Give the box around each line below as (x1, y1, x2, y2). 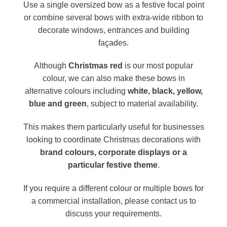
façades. (98, 38, 129, 47)
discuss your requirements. (65, 209, 162, 218)
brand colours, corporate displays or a (40, 148, 187, 157)
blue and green (29, 99, 87, 108)
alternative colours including (24, 87, 128, 96)
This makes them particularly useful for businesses (23, 123, 204, 132)
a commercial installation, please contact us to (31, 197, 196, 206)
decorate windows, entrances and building (37, 25, 190, 34)
